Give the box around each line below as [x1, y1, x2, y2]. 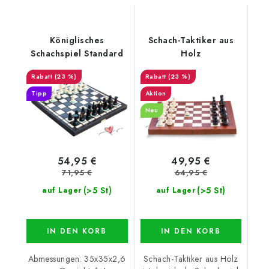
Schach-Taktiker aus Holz [143, 252, 238, 265]
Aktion [145, 89, 166, 98]
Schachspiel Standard [31, 47, 124, 60]
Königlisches [49, 34, 104, 47]
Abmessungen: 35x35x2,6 [28, 252, 126, 265]
